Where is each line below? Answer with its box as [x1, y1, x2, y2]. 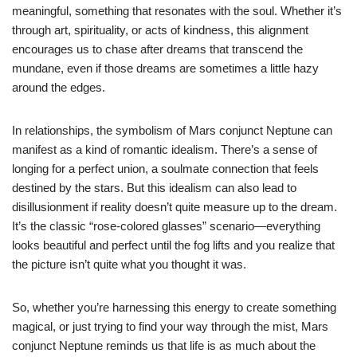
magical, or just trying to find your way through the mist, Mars [12, 319, 328, 333]
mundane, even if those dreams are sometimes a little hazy [12, 61, 319, 75]
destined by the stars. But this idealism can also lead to [12, 180, 296, 194]
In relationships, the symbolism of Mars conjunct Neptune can [12, 123, 332, 137]
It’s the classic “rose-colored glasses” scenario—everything [12, 218, 320, 233]
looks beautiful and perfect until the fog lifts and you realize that [12, 237, 335, 252]
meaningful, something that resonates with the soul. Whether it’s [12, 3, 342, 18]
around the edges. [12, 80, 105, 94]
